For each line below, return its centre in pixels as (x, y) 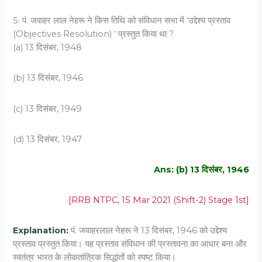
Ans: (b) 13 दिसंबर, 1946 (201, 169)
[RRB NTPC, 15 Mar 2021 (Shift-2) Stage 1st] (158, 200)
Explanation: (42, 231)
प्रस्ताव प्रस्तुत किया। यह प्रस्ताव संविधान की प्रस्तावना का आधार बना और (130, 244)
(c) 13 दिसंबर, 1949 (48, 108)
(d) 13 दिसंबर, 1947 (48, 139)
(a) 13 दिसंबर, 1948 (48, 48)
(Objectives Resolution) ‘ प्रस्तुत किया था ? (94, 34)
